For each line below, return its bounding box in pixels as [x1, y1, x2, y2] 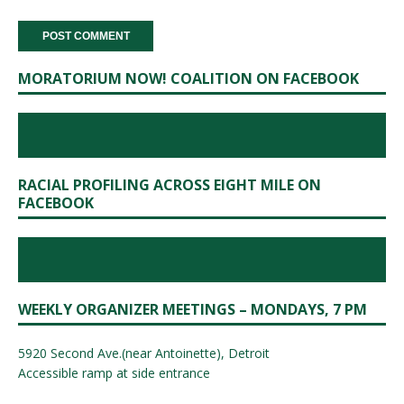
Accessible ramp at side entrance [18, 363, 210, 381]
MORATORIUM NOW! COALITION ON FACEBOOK [18, 68, 359, 88]
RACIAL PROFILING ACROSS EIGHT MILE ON [18, 174, 321, 195]
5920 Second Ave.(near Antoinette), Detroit [18, 344, 270, 362]
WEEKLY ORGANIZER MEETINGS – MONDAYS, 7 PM [18, 298, 367, 319]
